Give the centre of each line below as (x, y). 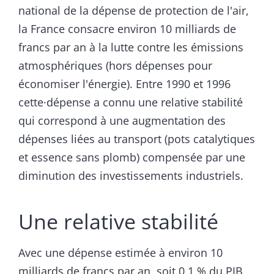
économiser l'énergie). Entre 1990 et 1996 (124, 84)
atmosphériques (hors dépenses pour (115, 66)
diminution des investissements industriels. (131, 176)
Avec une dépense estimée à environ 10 (120, 253)
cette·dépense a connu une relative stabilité (131, 102)
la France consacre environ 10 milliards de (127, 29)
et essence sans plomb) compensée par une (132, 157)
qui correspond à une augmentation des (122, 121)
